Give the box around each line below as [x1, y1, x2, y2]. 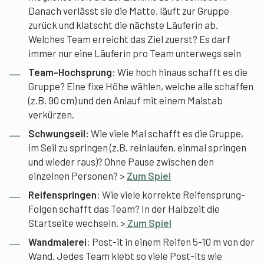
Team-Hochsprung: [28, 65, 115, 78]
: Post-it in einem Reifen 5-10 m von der [87, 235, 255, 247]
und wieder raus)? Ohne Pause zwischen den [28, 155, 214, 167]
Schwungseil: [28, 127, 91, 139]
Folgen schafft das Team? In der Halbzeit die [28, 202, 220, 214]
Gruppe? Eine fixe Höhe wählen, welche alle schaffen [28, 80, 253, 92]
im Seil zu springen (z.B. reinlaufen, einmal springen [28, 141, 246, 153]
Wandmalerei [28, 235, 87, 247]
